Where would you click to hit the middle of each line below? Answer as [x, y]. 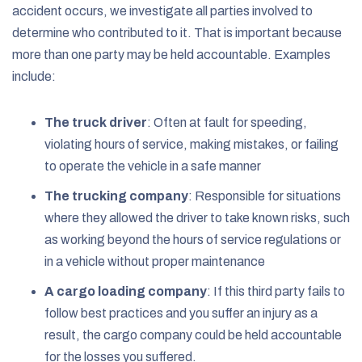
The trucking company [116, 196]
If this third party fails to [279, 291]
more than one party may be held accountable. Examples [171, 54]
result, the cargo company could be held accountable [193, 335]
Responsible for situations [268, 196]
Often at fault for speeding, [229, 122]
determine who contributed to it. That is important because [177, 32]
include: [34, 76]
